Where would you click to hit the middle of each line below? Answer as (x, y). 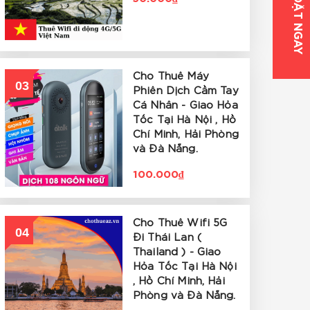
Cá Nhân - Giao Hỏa (185, 106)
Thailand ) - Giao (177, 252)
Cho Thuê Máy (171, 76)
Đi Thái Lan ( (167, 238)
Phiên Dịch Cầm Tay (186, 91)
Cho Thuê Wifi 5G (180, 223)
